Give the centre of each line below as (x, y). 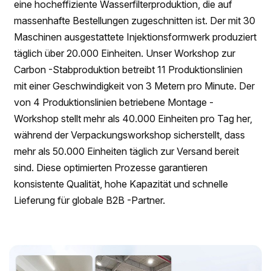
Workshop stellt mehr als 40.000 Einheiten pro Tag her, (133, 118)
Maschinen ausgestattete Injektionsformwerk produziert (135, 37)
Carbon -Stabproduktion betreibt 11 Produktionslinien (129, 69)
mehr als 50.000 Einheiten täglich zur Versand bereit (127, 151)
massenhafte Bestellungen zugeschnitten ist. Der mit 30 (135, 20)
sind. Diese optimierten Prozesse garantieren (111, 167)
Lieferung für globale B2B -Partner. (90, 200)
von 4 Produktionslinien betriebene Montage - (114, 102)
